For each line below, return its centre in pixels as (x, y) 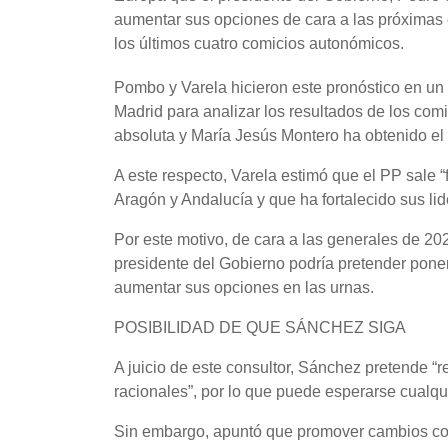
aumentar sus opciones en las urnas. (244, 287)
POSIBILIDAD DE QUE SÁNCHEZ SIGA (260, 327)
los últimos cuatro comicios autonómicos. (259, 43)
